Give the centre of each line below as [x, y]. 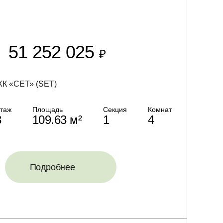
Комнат [160, 110]
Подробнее [52, 167]
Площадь [47, 110]
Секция [115, 110]
